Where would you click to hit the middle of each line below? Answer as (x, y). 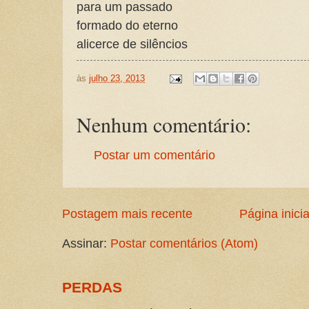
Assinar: (86, 243)
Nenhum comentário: (164, 124)
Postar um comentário (154, 156)
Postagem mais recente (127, 213)
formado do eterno (127, 25)
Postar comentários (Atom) (184, 243)
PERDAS (92, 287)
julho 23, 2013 (117, 78)
